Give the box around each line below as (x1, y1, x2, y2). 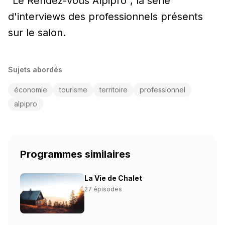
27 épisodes (84, 185, 122, 193)
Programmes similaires (20, 148, 131, 161)
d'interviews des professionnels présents (8, 11, 203, 23)
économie (14, 85, 47, 94)
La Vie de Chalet (84, 174, 142, 183)
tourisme (59, 85, 87, 94)
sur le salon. (8, 27, 66, 39)
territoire (99, 85, 128, 94)
